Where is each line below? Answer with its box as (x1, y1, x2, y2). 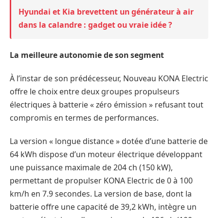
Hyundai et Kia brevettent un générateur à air (18, 6, 194, 18)
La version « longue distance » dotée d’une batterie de (10, 135, 208, 146)
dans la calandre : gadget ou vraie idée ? (18, 19, 172, 31)
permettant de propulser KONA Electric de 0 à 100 (10, 175, 193, 186)
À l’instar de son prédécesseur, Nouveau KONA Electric (10, 73, 208, 84)
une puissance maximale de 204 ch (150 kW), (10, 162, 173, 173)
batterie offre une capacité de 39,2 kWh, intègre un (10, 201, 197, 212)
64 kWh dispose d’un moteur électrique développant (10, 148, 202, 160)
